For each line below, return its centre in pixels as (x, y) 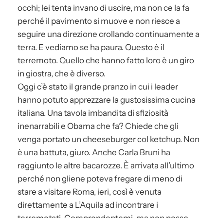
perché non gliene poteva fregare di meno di (100, 178)
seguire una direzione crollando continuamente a (109, 34)
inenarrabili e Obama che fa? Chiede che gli (98, 126)
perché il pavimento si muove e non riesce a (99, 21)
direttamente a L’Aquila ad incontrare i (88, 205)
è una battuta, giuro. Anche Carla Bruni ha (94, 152)
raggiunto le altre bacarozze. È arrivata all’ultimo (106, 165)
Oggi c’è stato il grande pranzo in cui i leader (98, 86)
